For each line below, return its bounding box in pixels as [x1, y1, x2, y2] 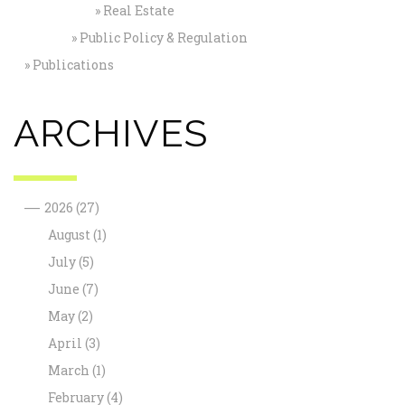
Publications [32, 56, 114, 73]
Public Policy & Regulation [79, 29, 248, 46]
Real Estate [102, 2, 174, 19]
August [47, 226, 93, 243]
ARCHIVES [14, 111, 208, 155]
